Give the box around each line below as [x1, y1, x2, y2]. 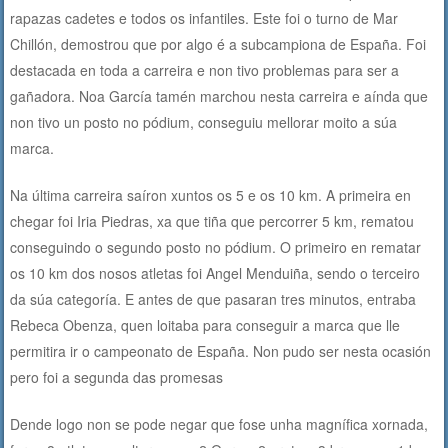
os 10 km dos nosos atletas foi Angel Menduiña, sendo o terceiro [10, 262, 421, 283]
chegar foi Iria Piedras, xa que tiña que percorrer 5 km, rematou [10, 210, 415, 231]
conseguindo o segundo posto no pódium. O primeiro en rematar [10, 236, 422, 257]
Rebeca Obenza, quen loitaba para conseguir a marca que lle [10, 314, 401, 335]
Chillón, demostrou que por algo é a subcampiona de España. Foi [10, 33, 427, 54]
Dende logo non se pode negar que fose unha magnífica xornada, [10, 413, 429, 434]
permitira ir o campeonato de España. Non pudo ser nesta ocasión [10, 340, 432, 361]
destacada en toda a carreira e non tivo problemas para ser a [10, 59, 400, 80]
